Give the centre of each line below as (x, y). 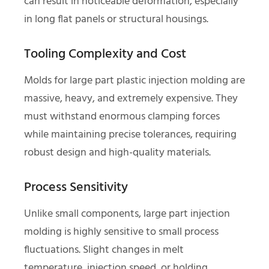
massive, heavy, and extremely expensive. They (131, 98)
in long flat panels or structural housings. (116, 19)
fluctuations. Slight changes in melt (104, 250)
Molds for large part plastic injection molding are (134, 80)
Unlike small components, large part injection (127, 214)
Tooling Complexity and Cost (105, 54)
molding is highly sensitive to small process (121, 232)
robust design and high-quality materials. (117, 153)
